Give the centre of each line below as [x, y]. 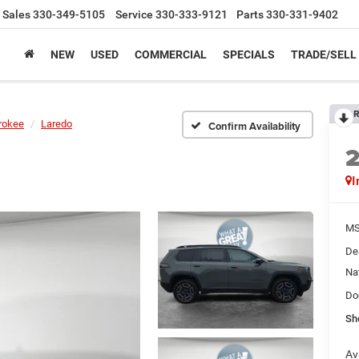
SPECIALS [249, 55]
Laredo [56, 124]
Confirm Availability [254, 126]
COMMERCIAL [171, 55]
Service [134, 15]
